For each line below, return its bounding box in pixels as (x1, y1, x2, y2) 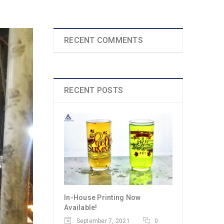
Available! (64, 203, 97, 211)
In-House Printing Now (64, 193, 141, 201)
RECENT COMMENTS (64, 35, 143, 45)
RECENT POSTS (64, 85, 123, 95)
